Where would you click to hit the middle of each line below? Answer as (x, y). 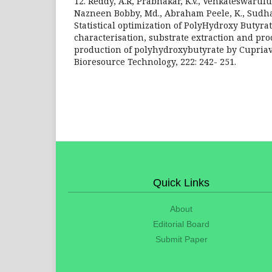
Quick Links (182, 182)
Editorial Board (182, 224)
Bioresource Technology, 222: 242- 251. (155, 61)
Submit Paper (181, 239)
